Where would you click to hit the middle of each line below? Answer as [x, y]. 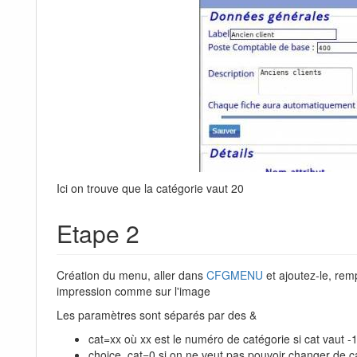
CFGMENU [235, 275]
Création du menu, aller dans [131, 275]
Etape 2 [98, 233]
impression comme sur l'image [133, 291]
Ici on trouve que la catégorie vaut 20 [150, 188]
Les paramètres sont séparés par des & [157, 315]
